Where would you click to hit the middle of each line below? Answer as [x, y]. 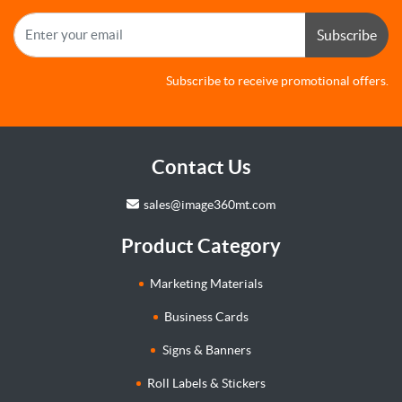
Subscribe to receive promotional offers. [277, 80]
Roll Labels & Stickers [207, 384]
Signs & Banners [206, 350]
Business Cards [207, 317]
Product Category [201, 246]
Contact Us [201, 166]
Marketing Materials [207, 284]
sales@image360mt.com [209, 204]
